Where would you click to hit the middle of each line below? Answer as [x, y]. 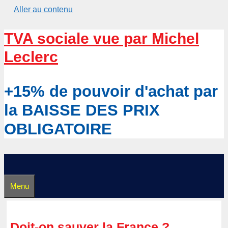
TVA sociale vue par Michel [102, 38]
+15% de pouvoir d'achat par [111, 91]
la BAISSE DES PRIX [82, 110]
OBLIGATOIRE [58, 129]
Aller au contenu [43, 9]
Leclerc [31, 57]
